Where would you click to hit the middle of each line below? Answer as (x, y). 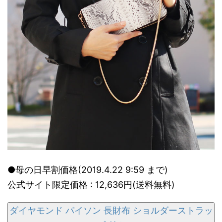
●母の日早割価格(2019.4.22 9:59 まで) (88, 169)
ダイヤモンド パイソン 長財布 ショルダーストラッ (111, 210)
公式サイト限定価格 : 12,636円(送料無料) (91, 184)
